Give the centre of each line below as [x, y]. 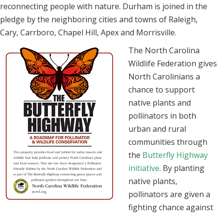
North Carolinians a [164, 77]
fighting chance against [171, 208]
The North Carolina [164, 51]
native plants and [160, 103]
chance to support [162, 90]
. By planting [182, 168]
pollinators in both [162, 116]
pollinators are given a [169, 194]
